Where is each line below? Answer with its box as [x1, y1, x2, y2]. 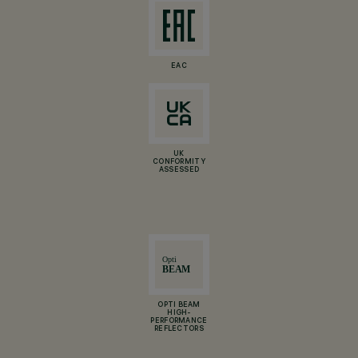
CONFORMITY [153, 158, 205, 166]
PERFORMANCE [150, 317, 208, 325]
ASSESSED [158, 166, 200, 174]
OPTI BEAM [157, 301, 201, 309]
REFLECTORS [154, 325, 204, 333]
